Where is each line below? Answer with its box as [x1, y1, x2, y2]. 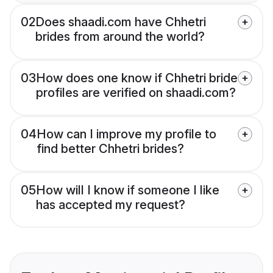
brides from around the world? [35, 29, 205, 44]
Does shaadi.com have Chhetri [35, 15, 206, 30]
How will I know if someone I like [36, 183, 219, 198]
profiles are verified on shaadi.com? [36, 85, 236, 101]
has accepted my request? [36, 197, 185, 213]
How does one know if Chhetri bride [36, 71, 238, 86]
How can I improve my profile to [37, 127, 216, 142]
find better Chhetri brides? [37, 141, 184, 157]
